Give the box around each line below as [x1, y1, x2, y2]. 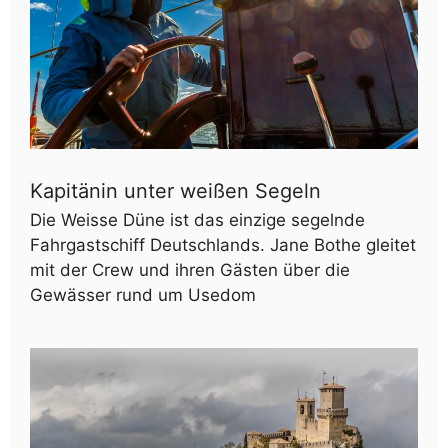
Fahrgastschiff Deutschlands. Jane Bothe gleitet [30, 235, 416, 256]
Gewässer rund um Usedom [30, 285, 256, 306]
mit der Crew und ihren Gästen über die [30, 260, 350, 281]
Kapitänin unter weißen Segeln [30, 179, 321, 204]
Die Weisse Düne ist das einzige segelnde [30, 210, 365, 231]
